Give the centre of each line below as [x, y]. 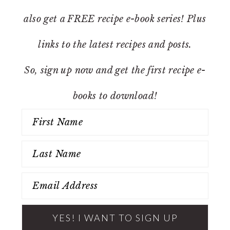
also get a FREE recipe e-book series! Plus [115, 19]
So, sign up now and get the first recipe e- [115, 71]
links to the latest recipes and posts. [115, 45]
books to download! [115, 96]
